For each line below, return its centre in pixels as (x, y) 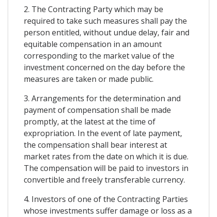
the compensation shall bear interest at (95, 145)
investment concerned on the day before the (104, 67)
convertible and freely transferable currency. (104, 179)
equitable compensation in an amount (93, 44)
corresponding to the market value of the (99, 55)
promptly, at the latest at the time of (90, 121)
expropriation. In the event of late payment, (103, 133)
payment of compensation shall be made (97, 110)
